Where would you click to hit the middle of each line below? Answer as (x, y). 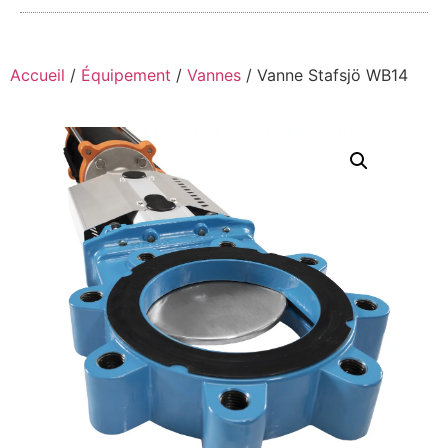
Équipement (126, 74)
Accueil (37, 74)
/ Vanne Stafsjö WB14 (324, 74)
